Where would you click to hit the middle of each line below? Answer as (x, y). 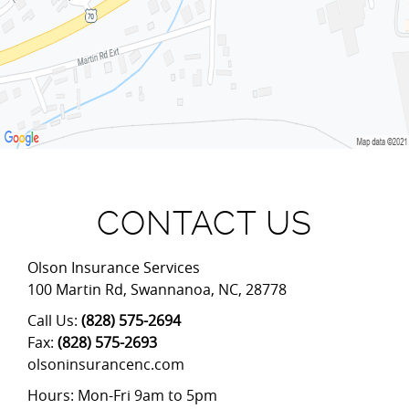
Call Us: (54, 320)
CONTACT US (204, 223)
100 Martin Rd (75, 289)
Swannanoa (171, 289)
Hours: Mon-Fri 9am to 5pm (122, 395)
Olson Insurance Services (114, 267)
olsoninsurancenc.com (106, 364)
